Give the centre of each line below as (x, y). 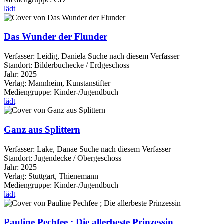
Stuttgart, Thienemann (63, 176)
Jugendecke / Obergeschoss (78, 158)
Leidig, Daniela (61, 56)
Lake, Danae (57, 149)
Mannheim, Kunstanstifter (69, 83)
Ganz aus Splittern (42, 129)
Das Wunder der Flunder (56, 37)
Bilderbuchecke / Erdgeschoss (82, 65)
